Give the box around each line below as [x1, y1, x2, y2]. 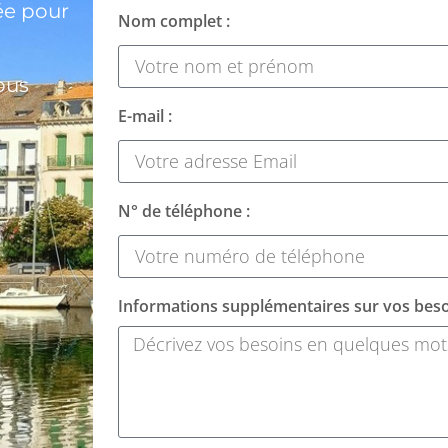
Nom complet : [117, 9, 230, 32]
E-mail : [117, 104, 172, 127]
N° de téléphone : [117, 199, 250, 222]
